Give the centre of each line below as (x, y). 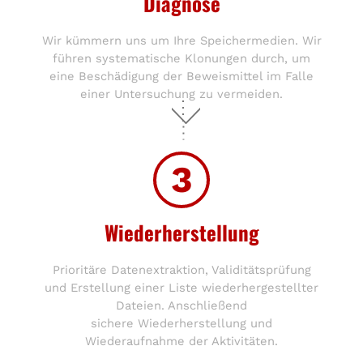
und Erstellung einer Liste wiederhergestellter (181, 287)
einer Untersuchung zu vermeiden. (181, 94)
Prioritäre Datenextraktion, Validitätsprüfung (181, 269)
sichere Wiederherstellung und (181, 323)
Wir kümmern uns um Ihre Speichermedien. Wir (181, 40)
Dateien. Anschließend (181, 305)
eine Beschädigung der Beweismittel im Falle (181, 76)
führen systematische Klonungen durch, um (181, 58)
